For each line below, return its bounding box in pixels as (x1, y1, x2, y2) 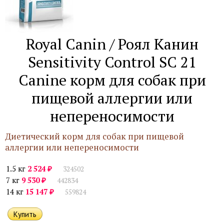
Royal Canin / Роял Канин (25, 34, 198, 54)
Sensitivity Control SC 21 (27, 52, 196, 72)
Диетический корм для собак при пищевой (5, 130, 184, 142)
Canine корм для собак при (18, 70, 206, 90)
